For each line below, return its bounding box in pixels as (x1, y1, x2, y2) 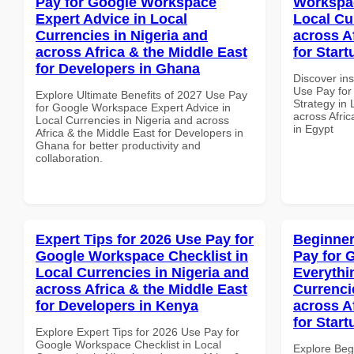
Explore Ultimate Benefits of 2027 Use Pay (36, 88, 247, 101)
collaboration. (36, 151, 103, 164)
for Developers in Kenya (36, 297, 198, 314)
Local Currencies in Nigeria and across (36, 113, 229, 126)
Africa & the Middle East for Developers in (36, 126, 243, 139)
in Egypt (293, 122, 333, 135)
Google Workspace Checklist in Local (36, 337, 221, 351)
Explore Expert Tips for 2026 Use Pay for (36, 325, 239, 338)
